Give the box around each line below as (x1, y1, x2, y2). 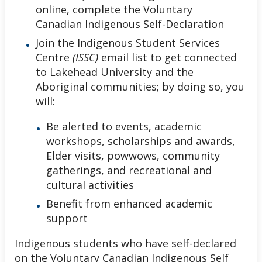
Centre (36, 50, 70, 65)
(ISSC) (70, 50, 98, 65)
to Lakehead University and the (36, 65, 194, 80)
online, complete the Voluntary (36, 2, 192, 17)
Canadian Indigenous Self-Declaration (36, 17, 224, 32)
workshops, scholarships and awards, (46, 134, 235, 149)
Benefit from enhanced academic (46, 196, 212, 211)
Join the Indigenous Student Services (36, 36, 220, 50)
